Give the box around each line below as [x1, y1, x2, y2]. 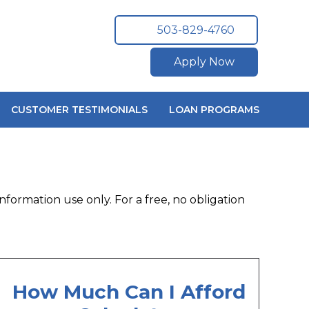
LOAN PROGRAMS [169, 103, 259, 116]
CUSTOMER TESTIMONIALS [11, 103, 148, 116]
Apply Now [174, 55, 235, 69]
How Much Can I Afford [12, 280, 246, 304]
